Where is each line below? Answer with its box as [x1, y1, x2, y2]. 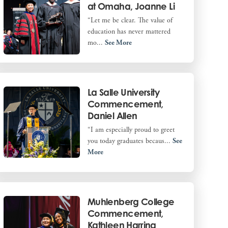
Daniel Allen [87, 110, 137, 122]
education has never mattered [87, 27, 170, 37]
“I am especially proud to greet [87, 125, 175, 135]
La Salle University [87, 87, 159, 98]
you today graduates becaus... [87, 136, 173, 146]
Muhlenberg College [87, 196, 175, 208]
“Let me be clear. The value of [87, 16, 173, 25]
